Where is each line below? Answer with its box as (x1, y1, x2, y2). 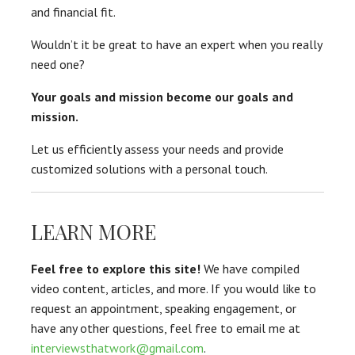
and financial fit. (31, 4, 116, 21)
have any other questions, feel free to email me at (31, 320, 300, 337)
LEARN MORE (31, 218, 156, 246)
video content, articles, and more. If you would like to (31, 281, 316, 297)
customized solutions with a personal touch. (31, 161, 268, 177)
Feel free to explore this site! (31, 261, 200, 277)
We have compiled (200, 261, 300, 277)
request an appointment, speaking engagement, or (31, 300, 296, 317)
